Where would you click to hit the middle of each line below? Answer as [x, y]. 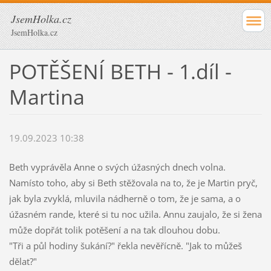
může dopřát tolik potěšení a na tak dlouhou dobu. [114, 230]
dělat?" [23, 262]
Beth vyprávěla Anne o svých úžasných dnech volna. [117, 167]
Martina [47, 96]
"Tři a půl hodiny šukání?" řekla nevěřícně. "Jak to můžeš [125, 246]
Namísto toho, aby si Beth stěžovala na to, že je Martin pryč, [133, 183]
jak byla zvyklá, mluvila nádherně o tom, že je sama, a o [125, 199]
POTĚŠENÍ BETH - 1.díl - [120, 71]
